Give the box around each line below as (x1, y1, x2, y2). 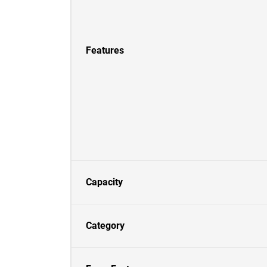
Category (86, 220, 125, 231)
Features (86, 45, 124, 56)
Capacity (86, 176, 123, 188)
